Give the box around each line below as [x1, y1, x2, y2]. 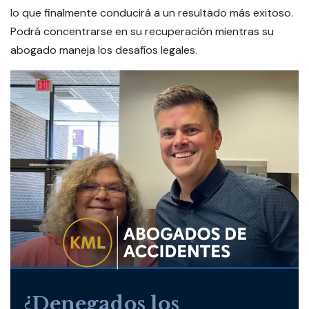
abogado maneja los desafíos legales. [10, 43, 197, 57]
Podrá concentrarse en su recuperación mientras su [10, 24, 274, 39]
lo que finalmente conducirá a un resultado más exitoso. [10, 6, 293, 20]
